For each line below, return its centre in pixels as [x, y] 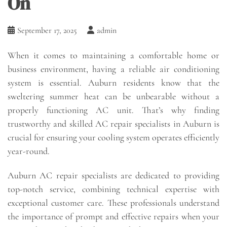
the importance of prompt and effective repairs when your [113, 217]
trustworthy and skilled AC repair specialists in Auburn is [113, 124]
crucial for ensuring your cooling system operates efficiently [113, 138]
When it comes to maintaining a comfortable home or [113, 55]
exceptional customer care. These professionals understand [113, 203]
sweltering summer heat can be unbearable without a [113, 97]
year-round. [29, 151]
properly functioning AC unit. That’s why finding [113, 110]
